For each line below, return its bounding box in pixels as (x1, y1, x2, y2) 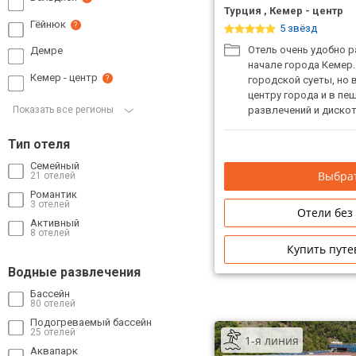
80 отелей (29, 297, 75, 309)
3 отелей (29, 198, 70, 210)
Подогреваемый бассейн (29, 315, 152, 328)
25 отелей (29, 326, 75, 338)
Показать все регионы (13, 103, 116, 115)
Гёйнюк (29, 17, 66, 30)
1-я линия (245, 332, 299, 348)
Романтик (29, 188, 77, 200)
